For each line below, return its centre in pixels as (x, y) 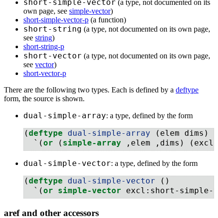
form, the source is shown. (44, 99)
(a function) (107, 20)
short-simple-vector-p (56, 20)
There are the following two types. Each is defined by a (90, 90)
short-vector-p (45, 73)
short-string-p (44, 47)
